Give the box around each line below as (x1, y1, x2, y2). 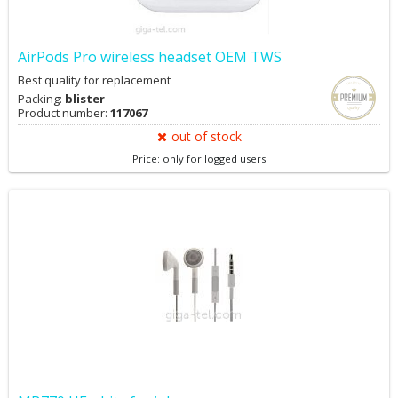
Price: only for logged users (132, 152, 266, 165)
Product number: (18, 105, 110, 121)
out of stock (171, 128, 242, 145)
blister (65, 91, 105, 107)
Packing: (18, 91, 65, 107)
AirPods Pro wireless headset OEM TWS (18, 47, 282, 67)
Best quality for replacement (18, 72, 171, 88)
